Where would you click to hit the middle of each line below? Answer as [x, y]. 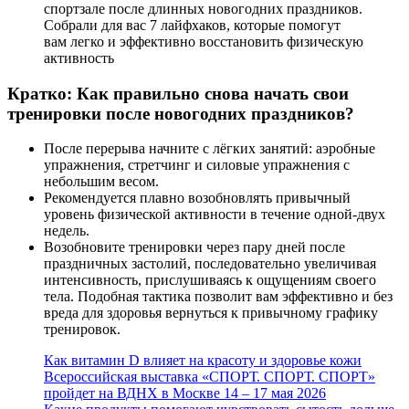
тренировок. [82, 330]
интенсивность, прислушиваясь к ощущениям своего [210, 280]
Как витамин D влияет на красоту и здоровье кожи [203, 361]
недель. [67, 231]
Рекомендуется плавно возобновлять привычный [197, 198]
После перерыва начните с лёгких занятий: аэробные [210, 149]
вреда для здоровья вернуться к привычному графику [211, 313]
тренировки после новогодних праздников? [181, 113]
